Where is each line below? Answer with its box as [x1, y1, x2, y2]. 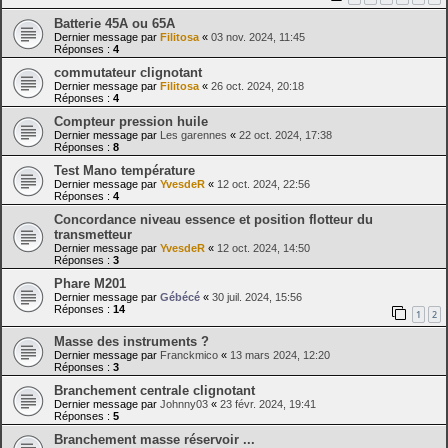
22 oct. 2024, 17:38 [239, 128, 332, 141]
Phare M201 [54, 275, 126, 291]
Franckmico [160, 349, 218, 362]
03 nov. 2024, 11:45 [211, 30, 305, 43]
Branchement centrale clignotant [54, 383, 255, 399]
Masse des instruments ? [54, 334, 209, 350]
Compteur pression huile [54, 113, 208, 129]
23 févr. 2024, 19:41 [220, 398, 316, 411]
